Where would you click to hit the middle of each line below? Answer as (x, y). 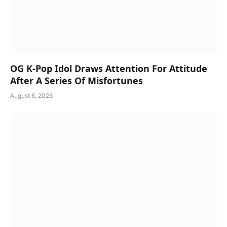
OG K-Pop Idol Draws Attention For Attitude (109, 68)
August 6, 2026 (31, 95)
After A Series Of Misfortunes (77, 80)
